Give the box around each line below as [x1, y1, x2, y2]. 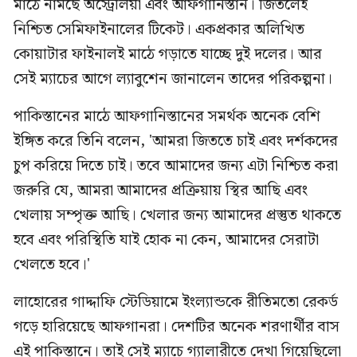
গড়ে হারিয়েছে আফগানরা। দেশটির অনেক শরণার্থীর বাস [14, 315, 339, 339]
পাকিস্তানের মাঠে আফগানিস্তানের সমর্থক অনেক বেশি [14, 104, 320, 129]
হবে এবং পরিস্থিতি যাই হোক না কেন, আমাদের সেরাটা [14, 228, 319, 253]
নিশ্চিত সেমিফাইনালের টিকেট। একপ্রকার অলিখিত [14, 18, 304, 42]
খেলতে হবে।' [14, 253, 90, 277]
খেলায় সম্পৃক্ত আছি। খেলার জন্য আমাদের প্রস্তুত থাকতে [14, 203, 341, 228]
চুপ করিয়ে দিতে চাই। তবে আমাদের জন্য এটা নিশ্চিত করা [14, 154, 338, 178]
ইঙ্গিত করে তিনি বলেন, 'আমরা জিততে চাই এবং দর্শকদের [14, 129, 338, 154]
